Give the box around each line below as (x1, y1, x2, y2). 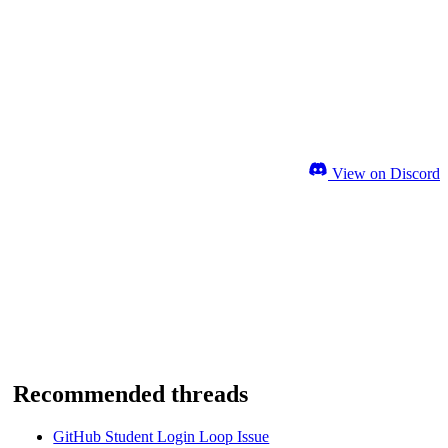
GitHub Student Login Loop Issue (53, 428, 270, 446)
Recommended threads (13, 381, 249, 408)
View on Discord (328, 165, 440, 182)
